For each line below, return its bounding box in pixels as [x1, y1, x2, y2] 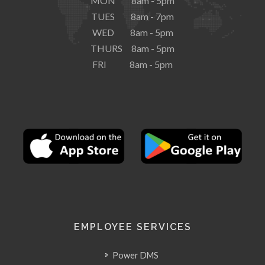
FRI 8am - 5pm [92, 59, 173, 70]
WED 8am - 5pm [92, 27, 173, 38]
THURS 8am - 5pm [91, 43, 174, 54]
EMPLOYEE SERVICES [73, 221, 192, 232]
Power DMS [112, 250, 159, 260]
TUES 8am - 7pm [91, 11, 174, 22]
